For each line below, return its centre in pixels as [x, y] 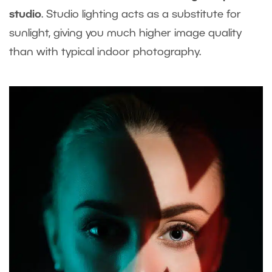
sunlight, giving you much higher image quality [125, 34]
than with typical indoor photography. [107, 53]
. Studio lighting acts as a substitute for [141, 15]
